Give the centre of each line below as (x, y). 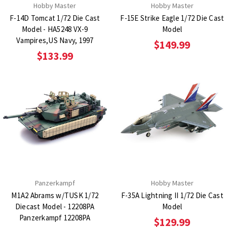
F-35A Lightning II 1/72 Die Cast (172, 195)
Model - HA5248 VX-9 (55, 29)
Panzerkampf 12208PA (55, 217)
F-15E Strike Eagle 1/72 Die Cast (172, 18)
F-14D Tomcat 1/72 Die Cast (55, 18)
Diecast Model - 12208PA (55, 206)
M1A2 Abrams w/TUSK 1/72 (55, 195)
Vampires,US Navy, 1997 (55, 41)
